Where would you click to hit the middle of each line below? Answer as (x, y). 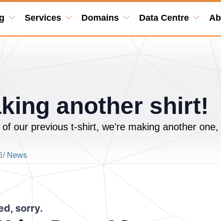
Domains (100, 18)
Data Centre (164, 18)
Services (43, 18)
